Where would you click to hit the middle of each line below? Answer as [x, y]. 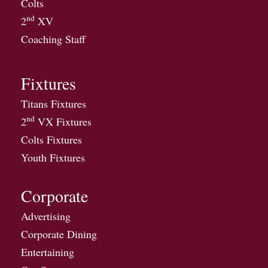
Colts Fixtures [51, 139]
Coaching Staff [53, 39]
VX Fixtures [63, 121]
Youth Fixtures [53, 157]
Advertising [46, 216]
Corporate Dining [59, 234]
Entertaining [48, 252]
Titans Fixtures [54, 103]
